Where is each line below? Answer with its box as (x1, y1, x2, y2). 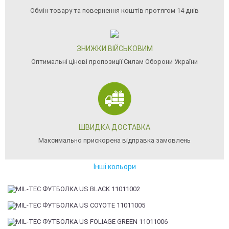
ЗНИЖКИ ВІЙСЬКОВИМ (76, 44, 153, 53)
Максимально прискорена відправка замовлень (38, 136, 191, 144)
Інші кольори (93, 163, 136, 171)
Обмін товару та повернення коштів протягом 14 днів (30, 7, 199, 14)
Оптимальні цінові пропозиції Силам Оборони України (31, 58, 198, 65)
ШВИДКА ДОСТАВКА (79, 123, 150, 131)
